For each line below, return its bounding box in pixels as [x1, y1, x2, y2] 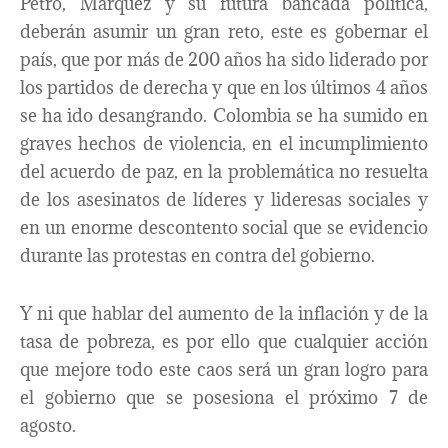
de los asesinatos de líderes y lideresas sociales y [20, 188, 428, 212]
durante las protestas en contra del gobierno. [20, 244, 375, 268]
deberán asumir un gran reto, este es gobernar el [20, 20, 428, 44]
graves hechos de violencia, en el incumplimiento [20, 132, 428, 156]
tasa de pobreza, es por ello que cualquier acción [20, 329, 428, 353]
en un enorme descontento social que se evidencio [20, 216, 428, 240]
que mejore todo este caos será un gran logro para [20, 357, 428, 381]
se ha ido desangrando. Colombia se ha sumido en [20, 104, 428, 128]
